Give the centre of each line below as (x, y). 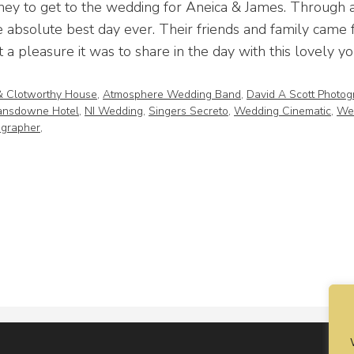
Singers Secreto (188, 111)
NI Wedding (114, 111)
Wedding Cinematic (282, 111)
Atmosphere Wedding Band (172, 94)
